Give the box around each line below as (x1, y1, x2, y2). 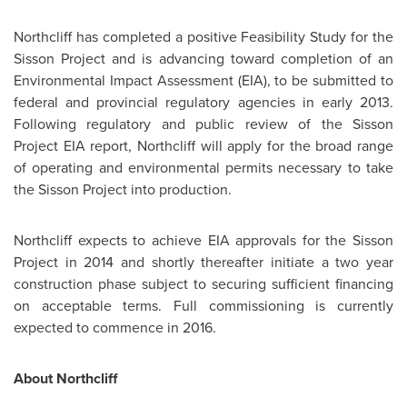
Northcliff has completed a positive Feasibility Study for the (14, 26, 393, 47)
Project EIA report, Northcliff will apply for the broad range (14, 135, 393, 156)
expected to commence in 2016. (14, 317, 216, 338)
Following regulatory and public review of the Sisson (14, 114, 393, 134)
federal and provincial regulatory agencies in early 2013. (14, 92, 393, 113)
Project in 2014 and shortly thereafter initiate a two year (14, 252, 393, 273)
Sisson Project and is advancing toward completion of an (14, 48, 393, 69)
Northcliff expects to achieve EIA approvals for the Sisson (14, 230, 393, 251)
